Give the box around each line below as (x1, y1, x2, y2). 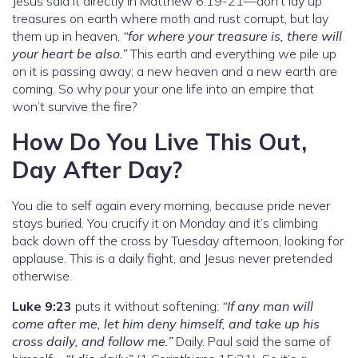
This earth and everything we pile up (127, 45, 336, 62)
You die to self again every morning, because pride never (12, 197, 330, 213)
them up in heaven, (12, 27, 123, 44)
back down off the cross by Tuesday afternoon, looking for (12, 232, 344, 249)
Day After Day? (12, 154, 182, 184)
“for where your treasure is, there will (123, 27, 342, 44)
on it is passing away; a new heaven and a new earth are (12, 62, 337, 79)
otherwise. (12, 267, 72, 284)
